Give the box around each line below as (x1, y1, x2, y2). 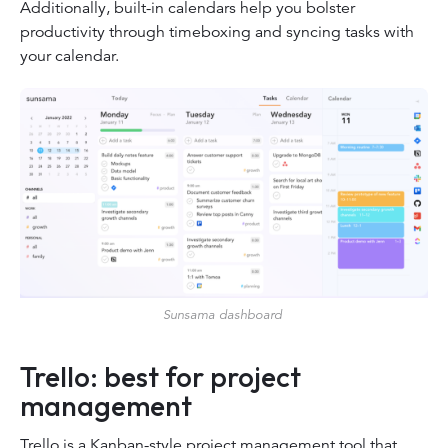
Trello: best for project (20, 359, 301, 395)
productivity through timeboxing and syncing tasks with (20, 22, 414, 43)
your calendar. (20, 46, 119, 67)
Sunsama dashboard (162, 305, 286, 323)
